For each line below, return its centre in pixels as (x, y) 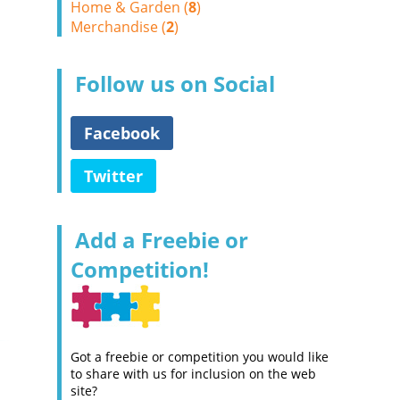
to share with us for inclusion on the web (193, 374)
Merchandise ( (118, 27)
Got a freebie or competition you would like (200, 357)
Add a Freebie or (162, 240)
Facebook (122, 133)
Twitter (113, 176)
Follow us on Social (175, 83)
